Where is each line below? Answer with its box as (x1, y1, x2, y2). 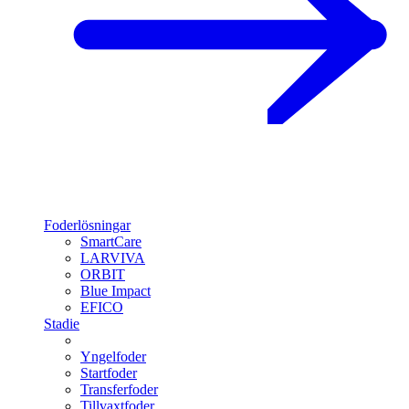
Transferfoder (80, 382, 158, 397)
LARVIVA (80, 250, 145, 266)
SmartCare (80, 234, 142, 249)
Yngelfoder (80, 349, 146, 364)
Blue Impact (80, 283, 151, 299)
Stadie (44, 316, 79, 331)
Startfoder (80, 365, 137, 381)
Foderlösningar (44, 217, 131, 233)
